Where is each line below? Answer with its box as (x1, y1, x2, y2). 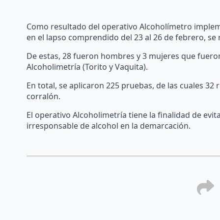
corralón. (26, 90, 60, 102)
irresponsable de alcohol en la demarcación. (26, 120, 191, 131)
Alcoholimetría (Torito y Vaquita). (26, 61, 148, 72)
